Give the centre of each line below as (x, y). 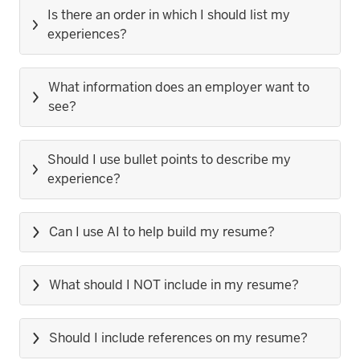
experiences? (87, 34)
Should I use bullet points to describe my (170, 160)
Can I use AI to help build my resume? (162, 232)
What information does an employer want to (179, 87)
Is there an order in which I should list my (168, 15)
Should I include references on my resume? (178, 338)
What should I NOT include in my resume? (174, 285)
